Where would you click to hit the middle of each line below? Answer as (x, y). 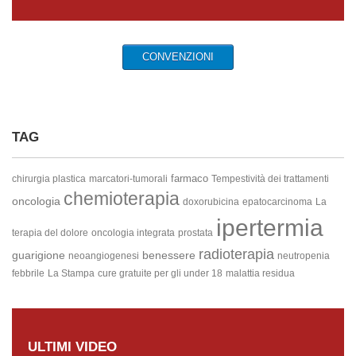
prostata (195, 233)
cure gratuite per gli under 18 (160, 273)
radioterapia (236, 254)
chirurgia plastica (49, 179)
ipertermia (270, 228)
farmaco (190, 178)
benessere (169, 255)
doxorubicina (211, 202)
